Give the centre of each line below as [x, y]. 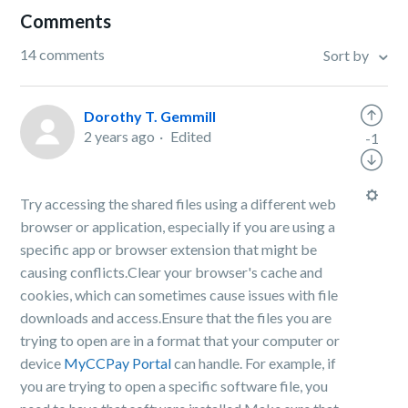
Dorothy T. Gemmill [150, 116]
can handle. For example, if [254, 363]
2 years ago [120, 136]
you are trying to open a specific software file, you [174, 386]
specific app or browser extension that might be [169, 249]
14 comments [63, 54]
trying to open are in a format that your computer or [180, 340]
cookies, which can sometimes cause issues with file [179, 295]
